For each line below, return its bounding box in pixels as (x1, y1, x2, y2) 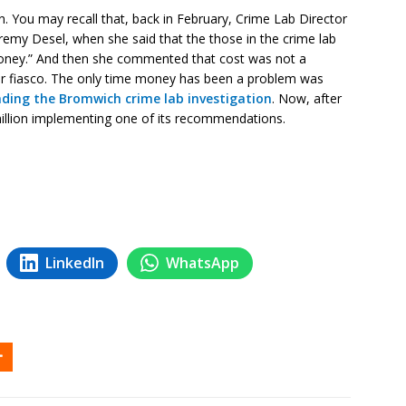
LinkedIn (45, 252, 104, 273)
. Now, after (272, 89, 342, 107)
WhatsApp (166, 252, 239, 273)
